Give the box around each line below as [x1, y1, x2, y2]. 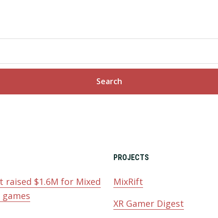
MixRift [113, 176, 143, 188]
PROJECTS [113, 153, 149, 163]
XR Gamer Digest [113, 198, 184, 210]
